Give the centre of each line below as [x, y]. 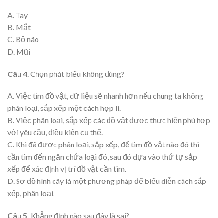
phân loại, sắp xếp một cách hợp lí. [64, 108]
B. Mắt [19, 27]
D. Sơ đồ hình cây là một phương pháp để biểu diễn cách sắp [107, 181]
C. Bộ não [23, 39]
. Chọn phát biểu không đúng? [76, 73]
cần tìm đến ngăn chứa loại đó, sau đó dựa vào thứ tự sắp [102, 157]
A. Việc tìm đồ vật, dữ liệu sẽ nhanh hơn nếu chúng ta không [105, 96]
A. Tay [18, 15]
